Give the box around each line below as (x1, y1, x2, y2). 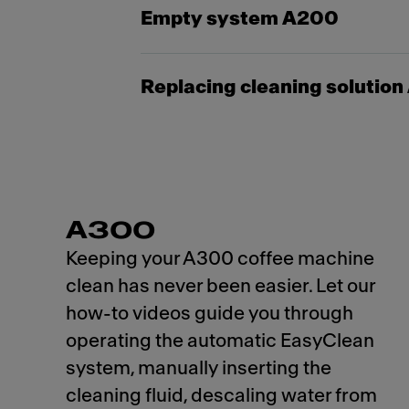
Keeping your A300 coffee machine (66, 249, 374, 268)
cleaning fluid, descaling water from (66, 386, 377, 405)
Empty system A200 (141, 9, 339, 28)
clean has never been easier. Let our (66, 277, 375, 296)
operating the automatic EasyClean (66, 331, 374, 351)
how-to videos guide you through (66, 304, 353, 323)
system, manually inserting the (66, 359, 331, 378)
